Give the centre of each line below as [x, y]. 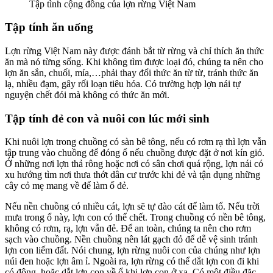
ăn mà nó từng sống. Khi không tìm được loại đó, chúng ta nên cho [134, 62]
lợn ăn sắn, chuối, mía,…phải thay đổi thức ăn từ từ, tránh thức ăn [132, 73]
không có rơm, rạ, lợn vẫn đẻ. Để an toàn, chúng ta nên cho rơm [128, 229]
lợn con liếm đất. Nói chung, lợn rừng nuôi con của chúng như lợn [133, 250]
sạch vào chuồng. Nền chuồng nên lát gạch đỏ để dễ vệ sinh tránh [131, 239]
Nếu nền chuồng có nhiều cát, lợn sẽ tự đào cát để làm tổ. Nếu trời [132, 207]
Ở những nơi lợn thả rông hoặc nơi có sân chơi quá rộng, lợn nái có [134, 164]
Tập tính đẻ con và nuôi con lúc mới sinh [107, 118]
